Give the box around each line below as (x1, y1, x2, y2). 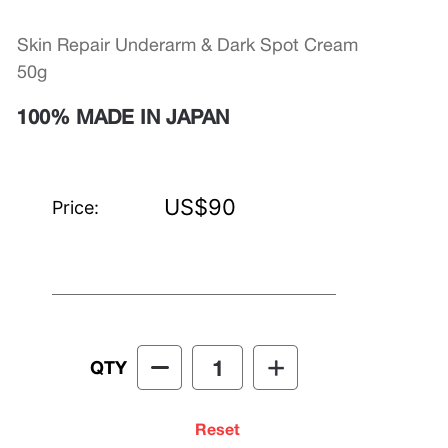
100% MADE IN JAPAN (17, 104, 230, 128)
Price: (52, 197, 100, 218)
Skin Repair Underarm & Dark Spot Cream (17, 34, 359, 55)
